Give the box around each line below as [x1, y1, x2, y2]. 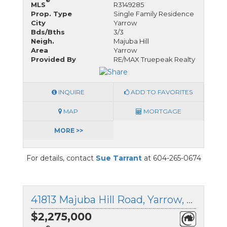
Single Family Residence [113, 9, 194, 18]
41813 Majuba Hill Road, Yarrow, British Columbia [186, 194, 193, 206]
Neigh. [31, 36, 54, 45]
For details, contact [26, 154, 96, 163]
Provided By [31, 55, 76, 63]
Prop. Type [31, 9, 72, 18]
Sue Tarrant [95, 154, 142, 163]
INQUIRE [57, 88, 85, 96]
